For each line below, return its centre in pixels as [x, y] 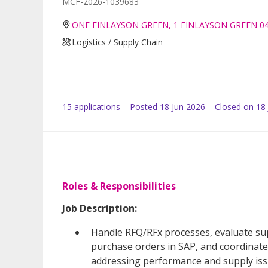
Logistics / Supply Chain [118, 42]
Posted [144, 106]
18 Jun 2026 [182, 106]
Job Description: [100, 208]
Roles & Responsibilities [119, 186]
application [94, 106]
